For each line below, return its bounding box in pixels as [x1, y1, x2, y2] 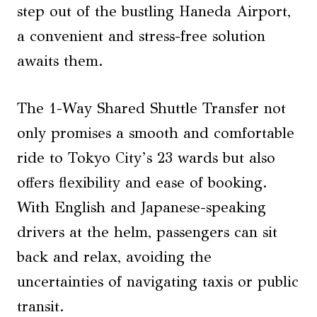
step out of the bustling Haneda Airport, [17, 2, 291, 21]
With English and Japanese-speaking [17, 198, 266, 217]
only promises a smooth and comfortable [17, 124, 294, 142]
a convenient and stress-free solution [17, 27, 265, 45]
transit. [17, 297, 64, 316]
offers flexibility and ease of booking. [17, 173, 267, 192]
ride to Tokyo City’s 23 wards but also [17, 149, 275, 167]
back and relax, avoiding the [17, 248, 212, 266]
